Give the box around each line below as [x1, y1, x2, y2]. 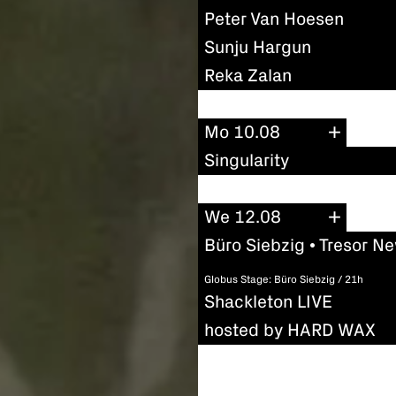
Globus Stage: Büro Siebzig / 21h [204, 274, 363, 286]
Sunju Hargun [204, 38, 311, 57]
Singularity [204, 152, 289, 171]
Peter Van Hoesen [204, 10, 344, 28]
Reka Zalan [204, 66, 292, 85]
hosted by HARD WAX [204, 321, 376, 339]
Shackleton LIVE [204, 293, 332, 311]
